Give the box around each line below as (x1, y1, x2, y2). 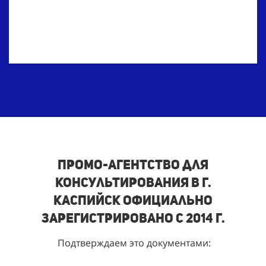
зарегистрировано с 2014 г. (41, 210, 225, 226)
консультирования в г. (55, 175, 211, 191)
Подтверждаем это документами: (55, 236, 211, 250)
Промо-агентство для (58, 157, 208, 173)
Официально (121, 192, 213, 208)
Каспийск (53, 192, 121, 208)
